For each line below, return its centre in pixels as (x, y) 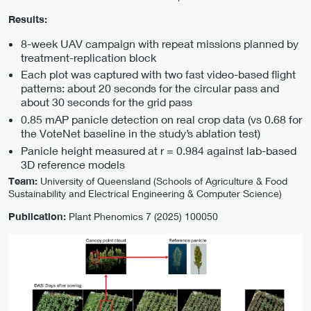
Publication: (37, 217)
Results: (28, 19)
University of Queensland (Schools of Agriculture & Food (164, 180)
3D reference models (73, 164)
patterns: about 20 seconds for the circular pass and (150, 88)
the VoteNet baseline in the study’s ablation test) (141, 133)
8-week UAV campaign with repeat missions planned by (160, 43)
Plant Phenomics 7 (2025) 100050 (142, 217)
